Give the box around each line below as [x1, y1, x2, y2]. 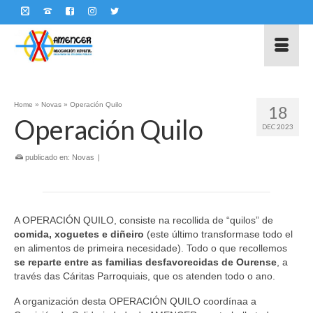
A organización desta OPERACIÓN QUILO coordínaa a [14, 296, 256, 307]
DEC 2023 [262, 122, 293, 131]
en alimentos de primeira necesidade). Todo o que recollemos [14, 242, 287, 254]
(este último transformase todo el [147, 228, 293, 240]
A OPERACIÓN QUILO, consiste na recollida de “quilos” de [14, 214, 273, 226]
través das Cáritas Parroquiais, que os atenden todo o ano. [14, 270, 275, 282]
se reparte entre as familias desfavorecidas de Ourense [14, 256, 277, 268]
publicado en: [23, 153, 72, 161]
